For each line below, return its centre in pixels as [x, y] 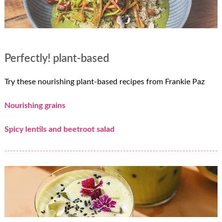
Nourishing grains [35, 105]
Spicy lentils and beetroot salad [59, 129]
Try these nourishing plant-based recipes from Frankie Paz [104, 82]
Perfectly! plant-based [56, 59]
